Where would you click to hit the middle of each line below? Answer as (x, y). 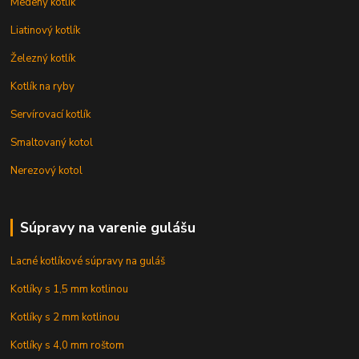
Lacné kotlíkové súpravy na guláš (88, 262)
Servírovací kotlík (51, 114)
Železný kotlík (43, 58)
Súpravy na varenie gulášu (107, 227)
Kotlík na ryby (43, 86)
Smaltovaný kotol (52, 142)
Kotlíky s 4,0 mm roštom (68, 346)
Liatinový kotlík (46, 30)
